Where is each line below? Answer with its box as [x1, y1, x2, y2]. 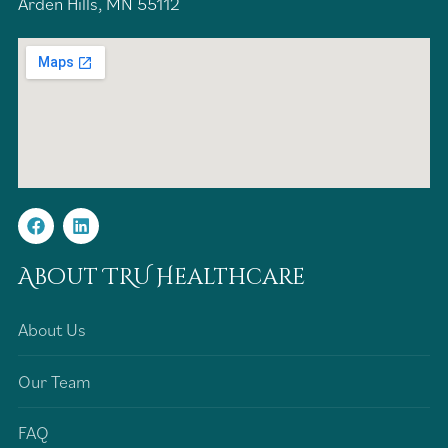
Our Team [18, 369, 91, 393]
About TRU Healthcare [18, 263, 305, 293]
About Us [18, 318, 86, 342]
